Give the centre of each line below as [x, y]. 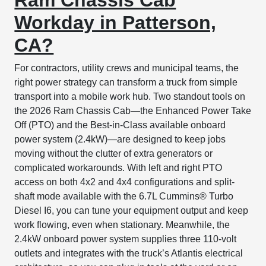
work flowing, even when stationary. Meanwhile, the [122, 224]
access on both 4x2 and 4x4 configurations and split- [125, 182]
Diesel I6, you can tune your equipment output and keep [132, 210]
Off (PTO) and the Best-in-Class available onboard [120, 125]
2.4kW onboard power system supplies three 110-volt [126, 239]
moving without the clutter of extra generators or [114, 153]
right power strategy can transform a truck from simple [126, 82]
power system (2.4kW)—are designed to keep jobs [120, 139]
